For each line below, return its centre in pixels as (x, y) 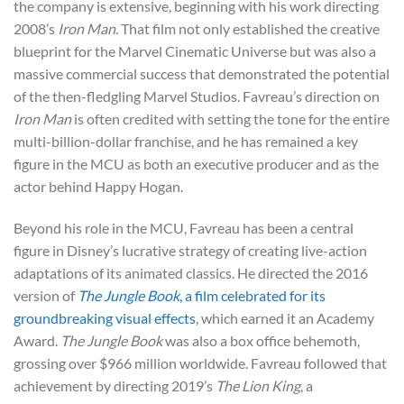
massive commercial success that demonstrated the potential (202, 74)
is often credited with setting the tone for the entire (230, 119)
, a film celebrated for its (252, 296)
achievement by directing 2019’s (115, 386)
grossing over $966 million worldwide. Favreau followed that (200, 363)
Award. (37, 341)
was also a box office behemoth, (261, 341)
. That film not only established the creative (248, 29)
